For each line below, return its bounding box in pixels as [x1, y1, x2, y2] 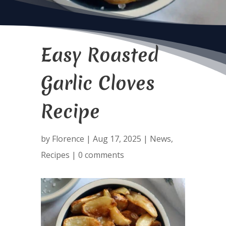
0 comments [78, 149, 124, 160]
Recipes [40, 149, 70, 160]
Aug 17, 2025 [92, 133, 141, 144]
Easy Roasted [40, 42, 159, 68]
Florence [51, 133, 84, 144]
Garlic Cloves [40, 70, 155, 96]
